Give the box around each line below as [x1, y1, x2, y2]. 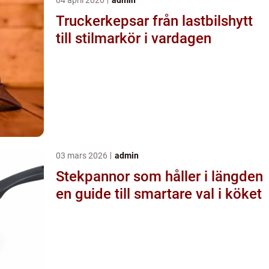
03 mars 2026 [56, 150, 109, 160]
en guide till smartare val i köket [56, 185, 262, 202]
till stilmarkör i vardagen [56, 29, 211, 47]
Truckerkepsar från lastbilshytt [56, 12, 153, 29]
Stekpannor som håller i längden [56, 168, 263, 185]
